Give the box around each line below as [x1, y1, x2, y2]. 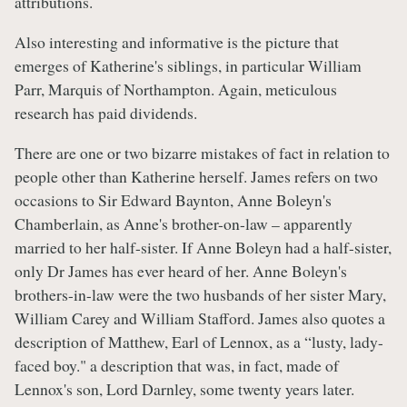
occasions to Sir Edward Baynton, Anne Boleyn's [15, 188, 332, 211]
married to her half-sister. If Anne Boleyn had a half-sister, [15, 235, 392, 258]
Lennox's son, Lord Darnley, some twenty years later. [15, 377, 354, 400]
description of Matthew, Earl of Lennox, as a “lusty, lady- [15, 330, 383, 352]
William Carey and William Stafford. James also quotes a [15, 306, 385, 329]
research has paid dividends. [15, 102, 197, 124]
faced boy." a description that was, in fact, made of [15, 353, 339, 376]
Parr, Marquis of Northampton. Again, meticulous [15, 78, 337, 101]
